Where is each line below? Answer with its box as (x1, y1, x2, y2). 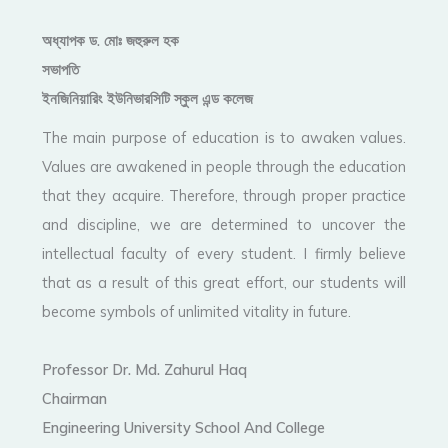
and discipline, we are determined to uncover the (41, 215, 407, 235)
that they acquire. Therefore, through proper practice (41, 186, 407, 206)
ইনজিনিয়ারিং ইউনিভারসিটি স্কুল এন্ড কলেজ (41, 89, 253, 109)
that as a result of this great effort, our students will (41, 273, 407, 293)
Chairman (41, 389, 107, 409)
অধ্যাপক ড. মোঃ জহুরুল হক (41, 31, 179, 51)
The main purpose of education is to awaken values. (41, 128, 407, 148)
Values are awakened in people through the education (41, 157, 407, 177)
